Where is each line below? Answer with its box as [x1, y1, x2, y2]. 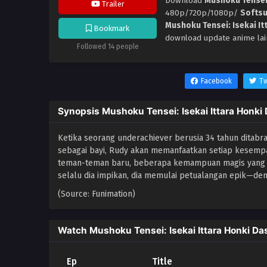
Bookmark [92, 24, 129, 33]
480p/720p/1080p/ [165, 7, 240, 18]
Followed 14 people [76, 42, 139, 51]
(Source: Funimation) [58, 188, 135, 199]
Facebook [201, 76, 232, 85]
